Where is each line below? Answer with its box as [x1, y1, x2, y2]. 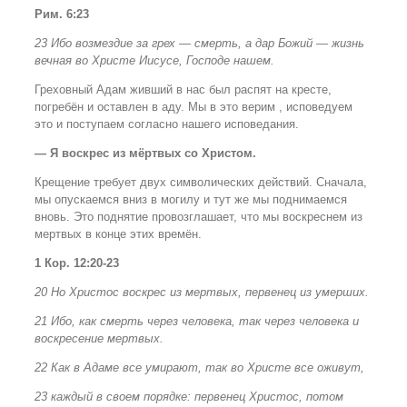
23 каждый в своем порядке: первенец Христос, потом [35, 390, 343, 404]
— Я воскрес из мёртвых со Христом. [35, 146, 256, 161]
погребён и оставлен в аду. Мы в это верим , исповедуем [35, 100, 352, 114]
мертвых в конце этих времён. [35, 227, 202, 242]
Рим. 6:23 [35, 7, 89, 22]
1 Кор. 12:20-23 [35, 256, 119, 271]
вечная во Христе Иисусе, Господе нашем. [35, 54, 274, 68]
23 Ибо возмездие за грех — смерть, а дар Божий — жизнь [35, 36, 364, 51]
